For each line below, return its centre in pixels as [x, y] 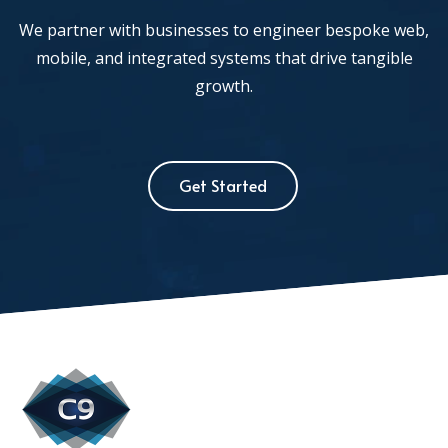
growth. [224, 85]
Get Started [222, 184]
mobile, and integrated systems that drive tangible [224, 57]
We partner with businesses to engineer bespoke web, [224, 29]
